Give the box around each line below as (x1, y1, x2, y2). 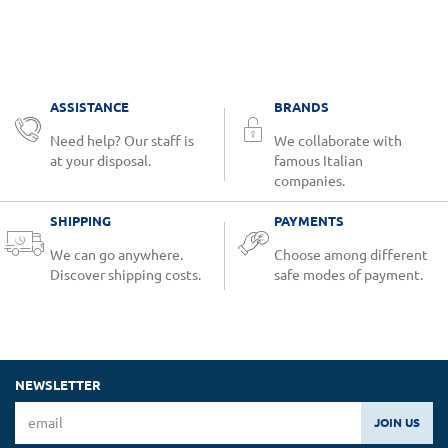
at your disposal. (50, 152, 151, 169)
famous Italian (274, 152, 363, 169)
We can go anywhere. (50, 246, 183, 263)
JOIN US (374, 415, 420, 429)
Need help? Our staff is (50, 132, 194, 149)
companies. (274, 172, 345, 189)
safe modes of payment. (274, 266, 423, 283)
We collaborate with (274, 132, 402, 149)
